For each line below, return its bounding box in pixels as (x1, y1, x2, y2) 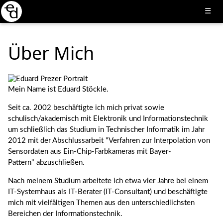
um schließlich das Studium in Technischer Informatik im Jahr (8, 126, 205, 133)
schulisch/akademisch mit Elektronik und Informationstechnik (8, 115, 208, 122)
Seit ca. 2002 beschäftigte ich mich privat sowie (8, 104, 164, 111)
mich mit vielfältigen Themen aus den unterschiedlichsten (8, 199, 195, 207)
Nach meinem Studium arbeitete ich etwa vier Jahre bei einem (8, 177, 208, 185)
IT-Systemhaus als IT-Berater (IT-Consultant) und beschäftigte (8, 188, 208, 196)
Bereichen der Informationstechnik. (8, 210, 122, 218)
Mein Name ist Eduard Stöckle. (8, 86, 109, 93)
